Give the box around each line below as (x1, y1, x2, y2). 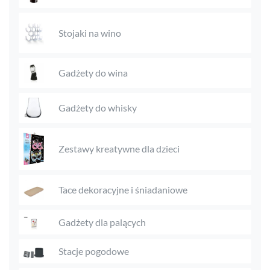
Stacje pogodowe (58, 245, 129, 257)
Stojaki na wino (58, 27, 121, 39)
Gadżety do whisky (58, 102, 137, 114)
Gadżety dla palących (58, 216, 146, 228)
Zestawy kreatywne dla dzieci (58, 143, 180, 155)
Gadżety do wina (58, 67, 128, 79)
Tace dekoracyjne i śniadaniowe (58, 184, 187, 196)
